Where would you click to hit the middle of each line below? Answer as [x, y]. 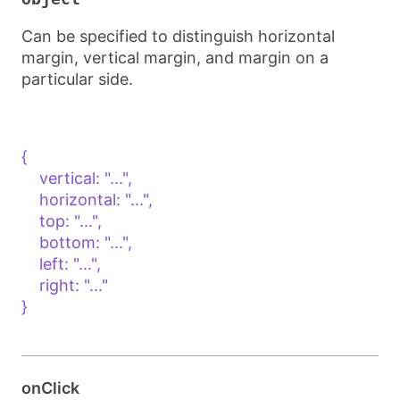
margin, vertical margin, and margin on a [175, 58]
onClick [50, 388]
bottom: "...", [30, 242]
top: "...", [30, 221]
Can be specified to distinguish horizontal [178, 36]
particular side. [77, 79]
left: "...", [30, 264]
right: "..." [30, 285]
